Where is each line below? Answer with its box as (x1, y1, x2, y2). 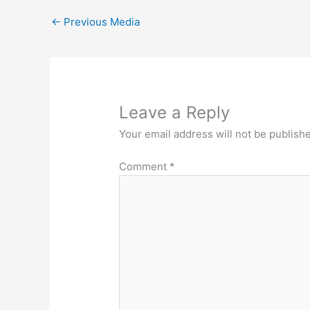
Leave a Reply (119, 102, 230, 123)
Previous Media (61, 15, 140, 29)
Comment (119, 159, 170, 173)
